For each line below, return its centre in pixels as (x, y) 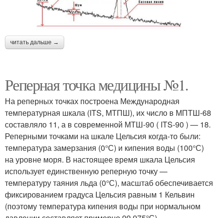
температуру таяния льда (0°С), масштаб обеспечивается (109, 183)
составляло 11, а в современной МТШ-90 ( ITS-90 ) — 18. (108, 125)
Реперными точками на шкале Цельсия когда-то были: (103, 136)
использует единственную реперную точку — (86, 171)
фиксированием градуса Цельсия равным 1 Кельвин (100, 195)
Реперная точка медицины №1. (97, 85)
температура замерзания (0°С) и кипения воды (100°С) (104, 148)
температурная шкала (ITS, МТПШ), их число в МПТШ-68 (108, 113)
